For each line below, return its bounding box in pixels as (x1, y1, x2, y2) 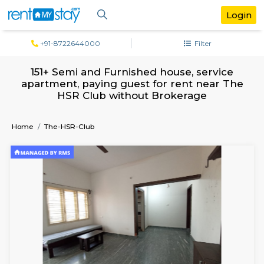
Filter (225, 45, 249, 56)
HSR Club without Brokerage (67, 105, 243, 120)
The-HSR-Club (52, 143, 111, 154)
